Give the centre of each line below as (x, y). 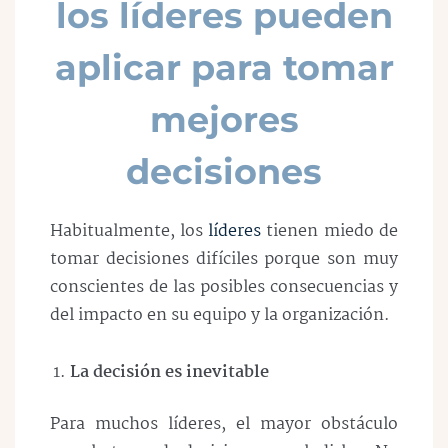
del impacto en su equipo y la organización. (220, 315)
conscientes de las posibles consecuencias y (224, 287)
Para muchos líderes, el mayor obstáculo (224, 424)
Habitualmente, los (129, 231)
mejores (224, 119)
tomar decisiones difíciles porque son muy (224, 259)
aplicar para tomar (224, 67)
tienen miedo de (329, 231)
